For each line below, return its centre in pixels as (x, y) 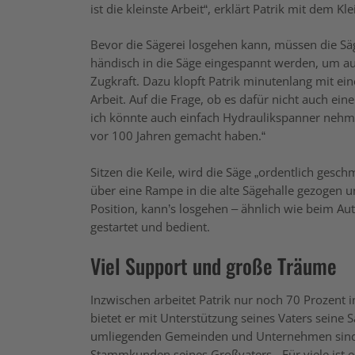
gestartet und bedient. (150, 226)
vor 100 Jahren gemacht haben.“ (178, 136)
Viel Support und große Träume (214, 266)
